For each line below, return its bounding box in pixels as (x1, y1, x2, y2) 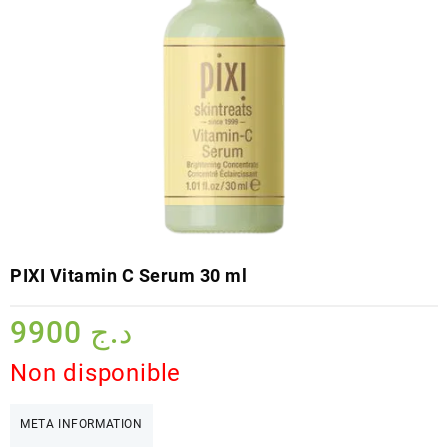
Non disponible (10, 358, 182, 387)
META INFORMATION (20, 416, 143, 431)
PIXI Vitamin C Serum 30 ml (10, 264, 247, 286)
